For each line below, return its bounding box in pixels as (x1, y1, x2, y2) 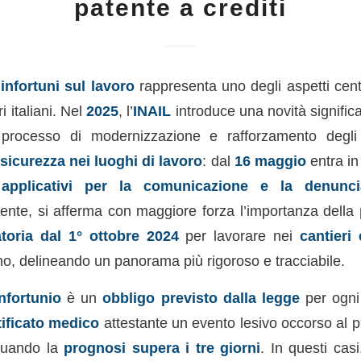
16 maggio (234, 151, 306, 169)
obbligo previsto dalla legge (102, 289, 300, 307)
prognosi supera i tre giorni (64, 339, 261, 357)
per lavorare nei (178, 226, 301, 244)
